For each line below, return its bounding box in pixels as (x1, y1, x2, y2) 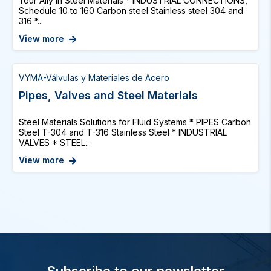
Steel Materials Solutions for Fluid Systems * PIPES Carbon (19, 117, 251, 127)
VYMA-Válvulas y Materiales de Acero (19, 73, 169, 83)
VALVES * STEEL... (19, 137, 91, 148)
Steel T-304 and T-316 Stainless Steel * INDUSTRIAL (19, 127, 227, 137)
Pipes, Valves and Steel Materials (19, 89, 198, 102)
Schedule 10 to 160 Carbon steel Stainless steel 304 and (19, 5, 243, 16)
